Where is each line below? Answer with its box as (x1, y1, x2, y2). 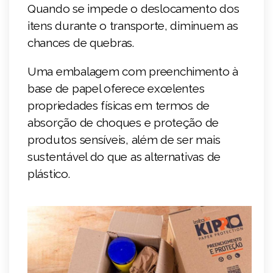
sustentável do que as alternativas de (27, 150, 221, 164)
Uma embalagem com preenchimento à (27, 65, 239, 79)
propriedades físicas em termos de (27, 99, 210, 113)
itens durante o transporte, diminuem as (27, 19, 238, 33)
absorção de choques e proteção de (27, 116, 219, 130)
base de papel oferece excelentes (27, 82, 205, 96)
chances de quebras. (27, 36, 134, 50)
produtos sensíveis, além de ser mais (27, 133, 221, 147)
